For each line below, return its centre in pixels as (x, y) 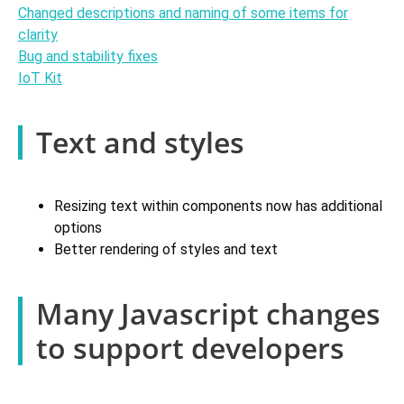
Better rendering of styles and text (166, 250)
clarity (38, 35)
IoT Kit (40, 78)
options (78, 228)
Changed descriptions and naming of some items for (183, 14)
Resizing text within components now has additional (218, 207)
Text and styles (140, 142)
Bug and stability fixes (88, 57)
